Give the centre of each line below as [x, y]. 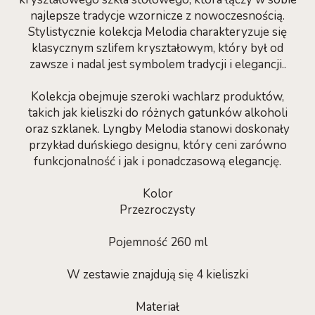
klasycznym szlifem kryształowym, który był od [157, 48]
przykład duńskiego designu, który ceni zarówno [157, 145]
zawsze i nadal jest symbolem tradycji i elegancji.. [157, 64]
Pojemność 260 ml [157, 242]
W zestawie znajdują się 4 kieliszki [157, 275]
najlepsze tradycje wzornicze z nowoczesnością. [157, 16]
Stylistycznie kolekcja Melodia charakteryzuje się [157, 32]
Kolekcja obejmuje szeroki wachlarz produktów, [157, 97]
